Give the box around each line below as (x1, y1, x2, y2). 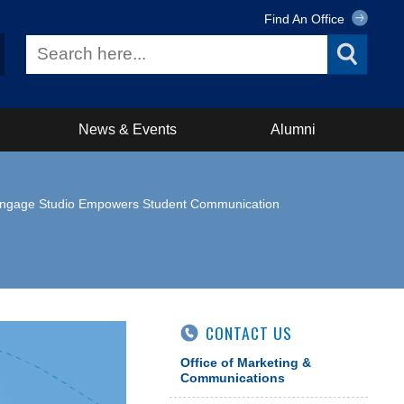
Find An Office (264, 11, 348, 26)
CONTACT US (206, 321, 292, 344)
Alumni (270, 122, 316, 137)
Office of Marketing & (180, 355, 311, 370)
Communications (180, 371, 285, 385)
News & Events (78, 122, 178, 137)
